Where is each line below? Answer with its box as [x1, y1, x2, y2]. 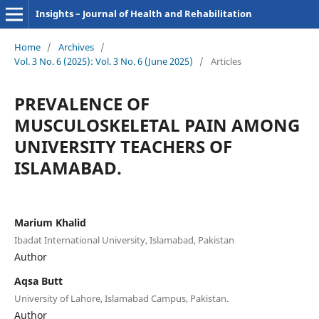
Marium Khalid [14, 215, 86, 229]
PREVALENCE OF [14, 91, 150, 115]
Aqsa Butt [14, 273, 63, 288]
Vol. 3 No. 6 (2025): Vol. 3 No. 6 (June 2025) [14, 54, 193, 68]
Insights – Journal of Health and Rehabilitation [35, 7, 252, 20]
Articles [210, 54, 241, 68]
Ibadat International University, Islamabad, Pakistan [14, 233, 234, 246]
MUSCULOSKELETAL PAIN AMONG [14, 113, 300, 137]
